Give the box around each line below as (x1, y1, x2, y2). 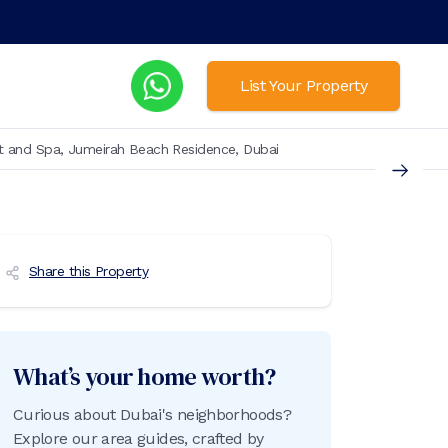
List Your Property (239, 76, 367, 95)
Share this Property (29, 263, 149, 279)
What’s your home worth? (13, 360, 276, 393)
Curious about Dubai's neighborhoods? (13, 405, 291, 424)
